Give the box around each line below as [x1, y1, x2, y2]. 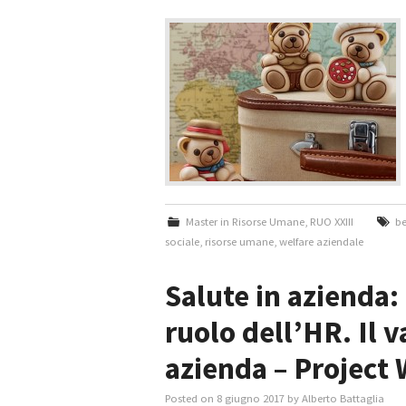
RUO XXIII [310, 215, 354, 228]
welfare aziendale [279, 235, 363, 248]
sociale [165, 235, 199, 248]
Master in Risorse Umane [186, 215, 305, 228]
